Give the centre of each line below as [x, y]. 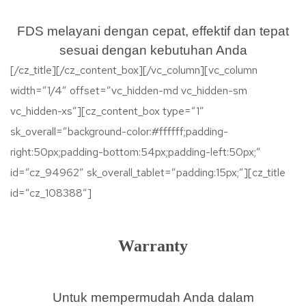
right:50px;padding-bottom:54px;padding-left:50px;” [136, 152]
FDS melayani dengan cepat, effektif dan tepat [153, 31]
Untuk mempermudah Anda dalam [153, 297]
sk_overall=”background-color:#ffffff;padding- [119, 131]
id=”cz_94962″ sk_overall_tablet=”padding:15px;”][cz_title [148, 172]
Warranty [153, 246]
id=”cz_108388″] [51, 193]
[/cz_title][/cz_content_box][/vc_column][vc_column [134, 70]
